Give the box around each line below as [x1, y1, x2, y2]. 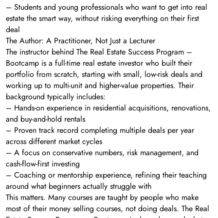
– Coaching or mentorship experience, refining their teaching [6, 169, 207, 181]
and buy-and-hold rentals [6, 113, 85, 125]
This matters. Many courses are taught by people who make [6, 191, 199, 203]
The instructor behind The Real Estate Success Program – [6, 46, 192, 57]
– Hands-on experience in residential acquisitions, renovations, [6, 102, 211, 113]
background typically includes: [6, 91, 106, 102]
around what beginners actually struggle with [6, 180, 151, 192]
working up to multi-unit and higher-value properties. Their [6, 79, 194, 91]
